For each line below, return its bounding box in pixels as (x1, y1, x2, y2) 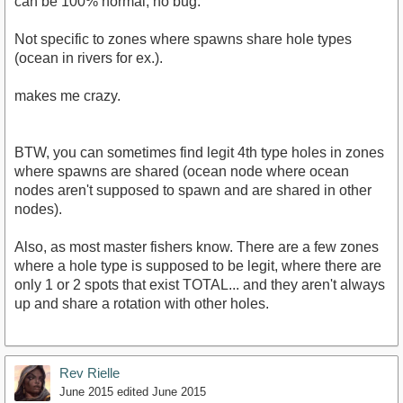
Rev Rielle (59, 365, 120, 381)
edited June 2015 (117, 385, 206, 399)
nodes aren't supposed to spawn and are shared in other (14, 183, 372, 199)
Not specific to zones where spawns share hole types (14, 31, 352, 48)
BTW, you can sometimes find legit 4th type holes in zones (14, 145, 384, 161)
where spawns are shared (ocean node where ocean (14, 164, 349, 180)
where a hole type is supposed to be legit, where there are (14, 258, 381, 274)
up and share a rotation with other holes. (14, 296, 269, 312)
